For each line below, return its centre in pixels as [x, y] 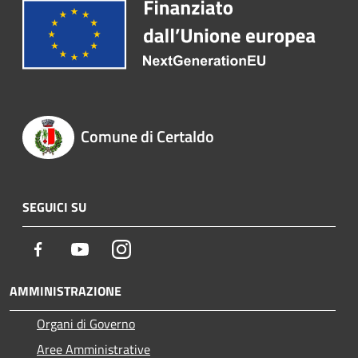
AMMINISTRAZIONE [66, 290]
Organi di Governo [86, 323]
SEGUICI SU [54, 207]
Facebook [72, 248]
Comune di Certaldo [147, 136]
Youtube [111, 248]
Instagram [158, 248]
